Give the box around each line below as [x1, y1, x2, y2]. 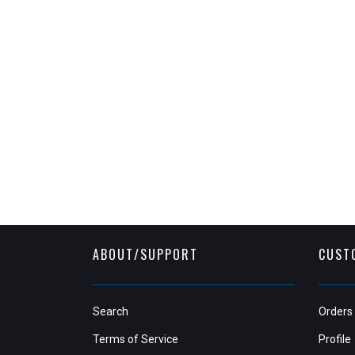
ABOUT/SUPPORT [93, 245, 198, 264]
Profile [319, 333, 351, 345]
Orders [319, 305, 353, 318]
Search [93, 305, 128, 318]
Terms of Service [93, 333, 178, 345]
